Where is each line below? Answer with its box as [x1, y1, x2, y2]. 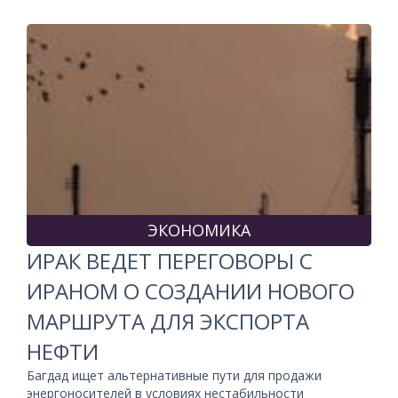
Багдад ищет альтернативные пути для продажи [27, 366, 322, 384]
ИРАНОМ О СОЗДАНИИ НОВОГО [27, 275, 354, 306]
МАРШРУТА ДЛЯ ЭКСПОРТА [27, 306, 309, 336]
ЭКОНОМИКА [147, 219, 251, 241]
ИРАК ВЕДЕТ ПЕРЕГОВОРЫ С [27, 245, 313, 275]
